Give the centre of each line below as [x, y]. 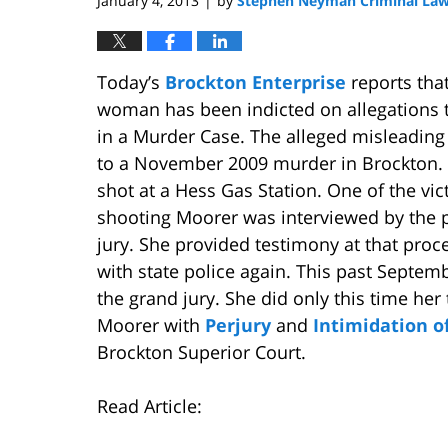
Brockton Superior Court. [201, 351]
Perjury [238, 324]
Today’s [131, 81]
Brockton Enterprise [255, 81]
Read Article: [149, 405]
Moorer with [151, 324]
